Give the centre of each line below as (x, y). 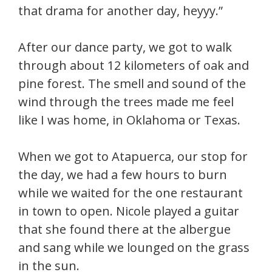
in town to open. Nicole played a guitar (129, 211)
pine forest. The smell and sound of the (132, 83)
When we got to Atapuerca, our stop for (133, 156)
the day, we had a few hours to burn (123, 175)
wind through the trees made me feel (126, 102)
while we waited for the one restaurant (131, 193)
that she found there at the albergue (124, 229)
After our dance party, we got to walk (125, 47)
